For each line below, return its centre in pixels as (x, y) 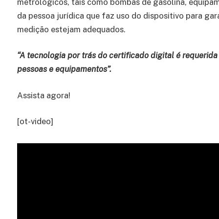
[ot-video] (35, 121)
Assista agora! (44, 95)
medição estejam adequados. (71, 29)
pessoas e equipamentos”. (65, 69)
